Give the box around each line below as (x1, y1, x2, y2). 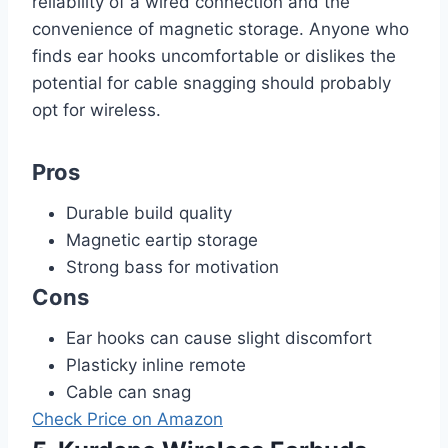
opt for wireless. (32, 100, 161, 121)
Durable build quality (66, 203, 232, 224)
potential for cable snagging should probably (32, 73, 391, 94)
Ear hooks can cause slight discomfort (66, 328, 372, 349)
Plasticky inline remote (66, 355, 246, 376)
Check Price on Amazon (32, 409, 223, 430)
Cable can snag (66, 382, 191, 403)
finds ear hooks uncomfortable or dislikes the (32, 46, 396, 67)
